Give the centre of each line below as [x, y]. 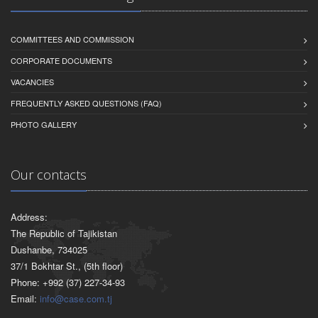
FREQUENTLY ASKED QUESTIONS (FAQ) [86, 103]
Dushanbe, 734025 [49, 249]
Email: [25, 298]
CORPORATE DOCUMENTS [61, 60]
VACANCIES [32, 81]
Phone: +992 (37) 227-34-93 [68, 282]
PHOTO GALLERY [44, 124]
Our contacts [49, 174]
